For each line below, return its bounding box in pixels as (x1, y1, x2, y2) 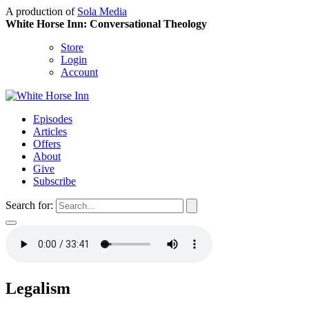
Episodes (33, 113, 72, 125)
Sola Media (77, 6, 127, 17)
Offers (33, 138, 61, 150)
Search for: (6, 199, 53, 211)
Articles (33, 126, 67, 137)
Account (61, 66, 98, 78)
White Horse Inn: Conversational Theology (6, 18, 207, 30)
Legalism (6, 279, 70, 297)
